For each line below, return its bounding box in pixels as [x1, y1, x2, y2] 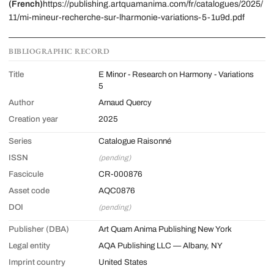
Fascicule [9, 169, 43, 179]
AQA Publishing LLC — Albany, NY [98, 240, 223, 250]
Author [9, 97, 34, 107]
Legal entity [9, 240, 50, 250]
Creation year [9, 114, 58, 124]
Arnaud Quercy [98, 97, 152, 107]
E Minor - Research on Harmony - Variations [98, 69, 254, 79]
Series [9, 136, 32, 146]
